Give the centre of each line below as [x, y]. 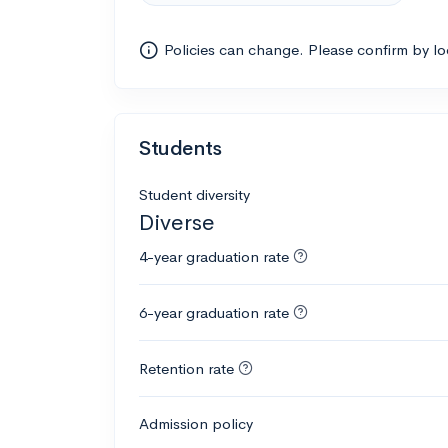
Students [180, 148]
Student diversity [194, 194]
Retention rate [186, 368]
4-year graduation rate [214, 256]
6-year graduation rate [214, 312]
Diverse [177, 222]
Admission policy [196, 423]
